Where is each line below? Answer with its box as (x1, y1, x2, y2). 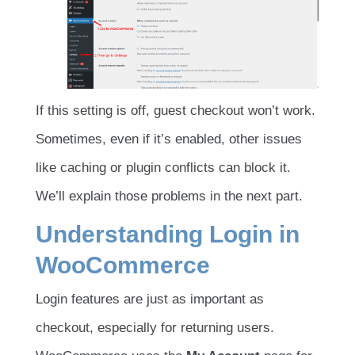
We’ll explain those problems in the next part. (36, 189, 303, 204)
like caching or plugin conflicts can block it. (36, 160, 291, 176)
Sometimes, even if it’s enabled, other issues (36, 132, 302, 147)
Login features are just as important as (36, 292, 264, 307)
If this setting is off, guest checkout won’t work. (36, 103, 315, 119)
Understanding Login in (36, 221, 300, 248)
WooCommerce (36, 252, 210, 279)
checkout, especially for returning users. (36, 320, 274, 336)
